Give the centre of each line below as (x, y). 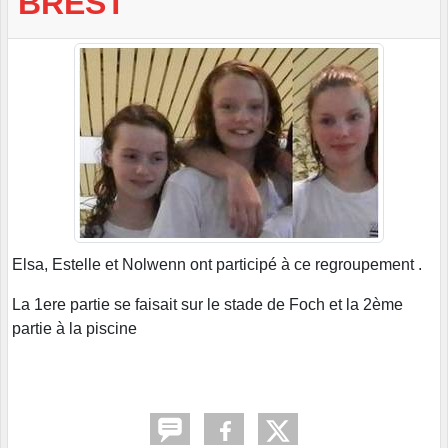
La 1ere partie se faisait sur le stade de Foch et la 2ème (207, 305)
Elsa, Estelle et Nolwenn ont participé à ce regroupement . (217, 265)
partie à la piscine (74, 329)
